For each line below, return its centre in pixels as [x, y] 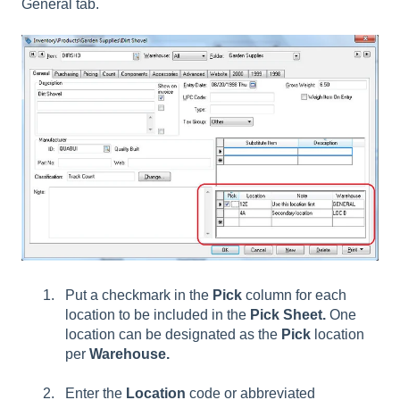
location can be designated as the [173, 335]
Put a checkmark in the [139, 296]
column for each [294, 296]
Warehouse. [129, 354]
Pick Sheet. [290, 315]
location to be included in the [158, 315]
